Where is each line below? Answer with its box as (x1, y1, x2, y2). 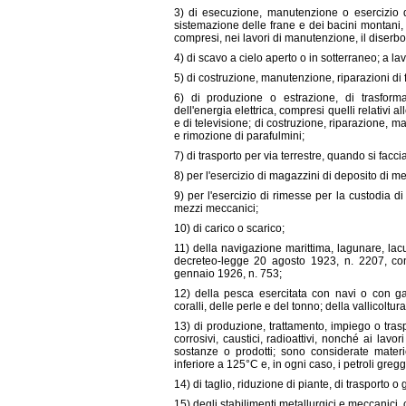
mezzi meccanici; (173, 202, 258, 215)
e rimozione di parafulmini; (173, 130, 304, 142)
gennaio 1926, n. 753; (173, 267, 282, 280)
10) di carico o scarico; (173, 222, 285, 235)
